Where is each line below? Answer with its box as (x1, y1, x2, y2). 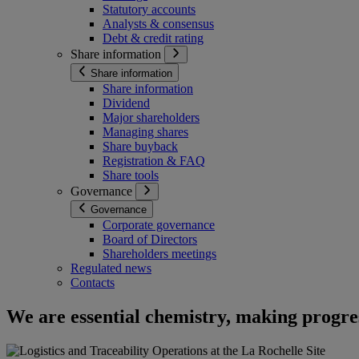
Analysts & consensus (103, 17, 214, 31)
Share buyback (103, 139, 178, 153)
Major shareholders (103, 110, 200, 124)
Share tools (103, 167, 159, 182)
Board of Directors (103, 232, 197, 247)
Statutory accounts (103, 2, 196, 17)
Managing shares (103, 124, 188, 139)
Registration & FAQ (103, 153, 205, 167)
